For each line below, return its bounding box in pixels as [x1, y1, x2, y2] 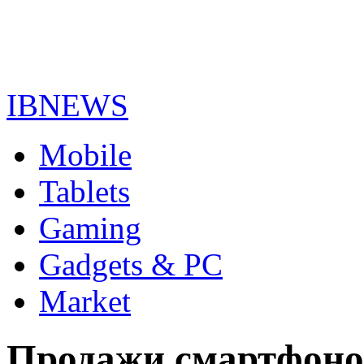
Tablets [39, 174, 130, 209]
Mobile [39, 137, 132, 172]
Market [39, 284, 131, 318]
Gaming [39, 210, 141, 245]
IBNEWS [6, 88, 128, 123]
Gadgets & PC [39, 247, 223, 282]
